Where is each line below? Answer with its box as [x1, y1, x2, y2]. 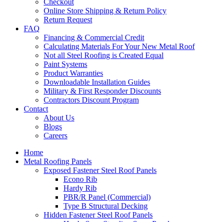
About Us [44, 113, 74, 122]
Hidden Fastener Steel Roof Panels [44, 210, 153, 219]
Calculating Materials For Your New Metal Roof [44, 42, 195, 51]
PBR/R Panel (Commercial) [63, 192, 151, 201]
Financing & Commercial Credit [44, 33, 144, 42]
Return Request [44, 15, 92, 24]
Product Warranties [44, 68, 103, 77]
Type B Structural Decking [63, 201, 148, 210]
